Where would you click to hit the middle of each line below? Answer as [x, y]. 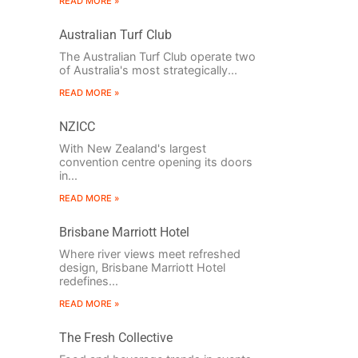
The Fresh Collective [115, 338]
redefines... [88, 281]
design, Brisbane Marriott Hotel [142, 268]
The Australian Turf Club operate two [157, 57]
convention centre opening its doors [155, 162]
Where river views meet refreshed [149, 254]
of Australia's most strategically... [148, 70]
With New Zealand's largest [132, 149]
